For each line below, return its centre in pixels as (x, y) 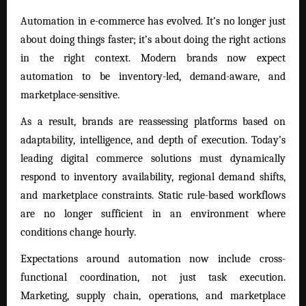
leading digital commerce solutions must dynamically (153, 158)
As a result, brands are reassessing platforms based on (153, 121)
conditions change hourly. (78, 232)
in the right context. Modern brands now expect (153, 58)
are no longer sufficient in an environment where (153, 213)
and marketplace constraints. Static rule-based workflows (153, 195)
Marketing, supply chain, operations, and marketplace (153, 295)
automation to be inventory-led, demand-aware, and (153, 76)
